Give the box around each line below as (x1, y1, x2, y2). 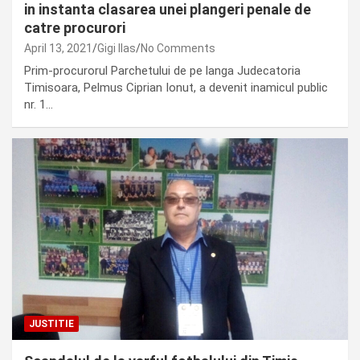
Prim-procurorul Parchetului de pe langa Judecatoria (24, 63, 301, 79)
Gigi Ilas (97, 42, 136, 55)
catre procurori (24, 19, 125, 37)
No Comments (141, 42, 215, 55)
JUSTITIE (29, 317, 74, 329)
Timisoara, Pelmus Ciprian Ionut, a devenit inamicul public (24, 80, 328, 96)
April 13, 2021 (24, 42, 92, 55)
